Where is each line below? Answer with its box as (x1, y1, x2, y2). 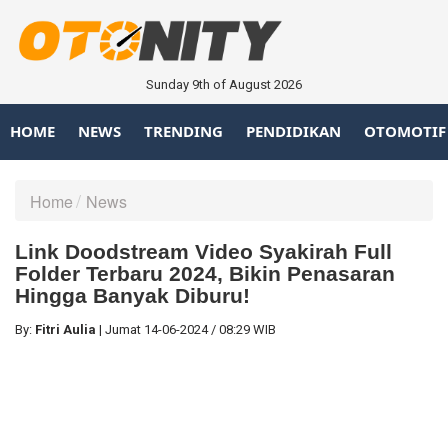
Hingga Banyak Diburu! (15, 283, 250, 307)
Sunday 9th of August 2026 (146, 76, 302, 92)
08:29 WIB (219, 321, 276, 337)
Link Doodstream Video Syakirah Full (15, 239, 392, 263)
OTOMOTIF (364, 121, 446, 142)
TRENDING (144, 121, 223, 142)
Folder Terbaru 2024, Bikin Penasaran (15, 261, 395, 285)
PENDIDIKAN (246, 121, 341, 142)
